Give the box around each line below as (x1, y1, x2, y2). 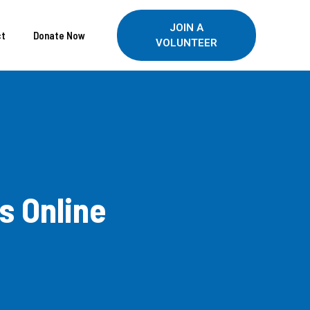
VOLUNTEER (156, 37, 218, 50)
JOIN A (170, 21, 204, 35)
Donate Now (33, 28, 85, 42)
